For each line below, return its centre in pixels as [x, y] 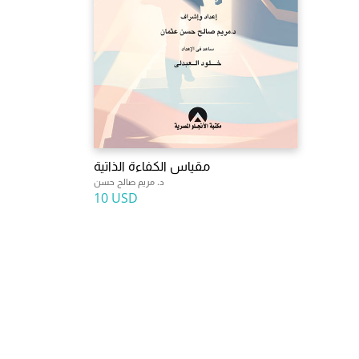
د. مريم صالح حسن [129, 182]
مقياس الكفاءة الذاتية [152, 166]
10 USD [116, 198]
